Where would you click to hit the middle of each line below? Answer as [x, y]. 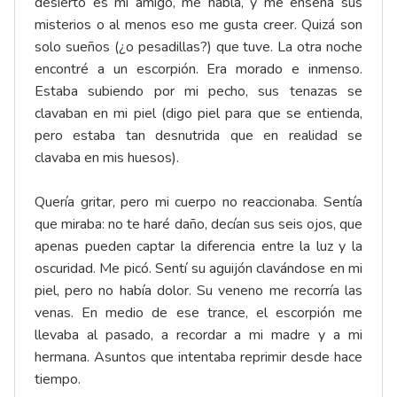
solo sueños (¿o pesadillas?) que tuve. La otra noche [198, 47]
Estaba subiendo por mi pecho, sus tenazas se [198, 92]
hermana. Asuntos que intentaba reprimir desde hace [198, 358]
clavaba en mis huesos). [107, 158]
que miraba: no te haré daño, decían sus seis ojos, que [198, 225]
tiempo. [58, 380]
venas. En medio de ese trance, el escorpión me [198, 313]
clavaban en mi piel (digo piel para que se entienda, [198, 114]
